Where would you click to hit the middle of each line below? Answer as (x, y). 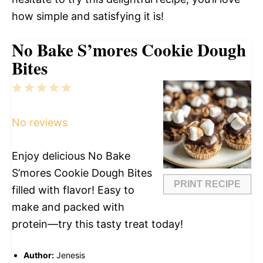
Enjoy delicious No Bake (71, 156)
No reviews (40, 123)
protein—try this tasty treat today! (97, 224)
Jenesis (71, 255)
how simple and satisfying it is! (88, 16)
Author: (39, 255)
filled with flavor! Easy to (73, 190)
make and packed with (68, 207)
